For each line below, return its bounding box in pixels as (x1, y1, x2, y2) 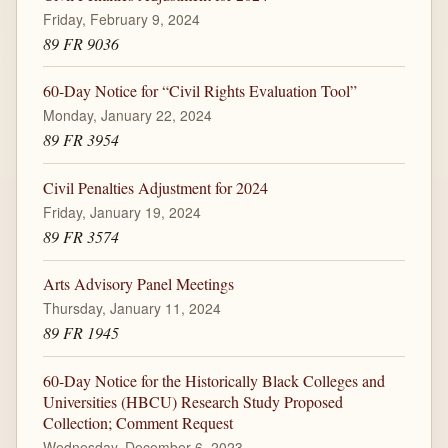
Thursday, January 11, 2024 (42, 298, 221, 319)
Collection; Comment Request (42, 411, 233, 433)
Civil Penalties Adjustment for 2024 (42, 176, 268, 198)
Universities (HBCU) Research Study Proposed (42, 390, 343, 412)
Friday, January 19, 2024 (42, 201, 201, 222)
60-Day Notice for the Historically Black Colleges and (42, 369, 385, 391)
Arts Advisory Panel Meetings (42, 273, 234, 295)
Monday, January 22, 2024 (42, 105, 212, 126)
